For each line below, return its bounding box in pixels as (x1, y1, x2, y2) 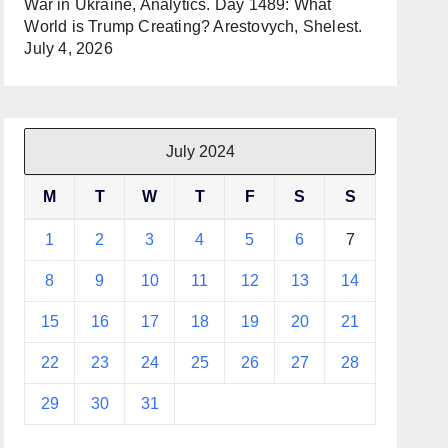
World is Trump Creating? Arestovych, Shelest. (24, 18, 363, 35)
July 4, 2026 (24, 40, 113, 57)
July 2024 (165, 143, 235, 160)
